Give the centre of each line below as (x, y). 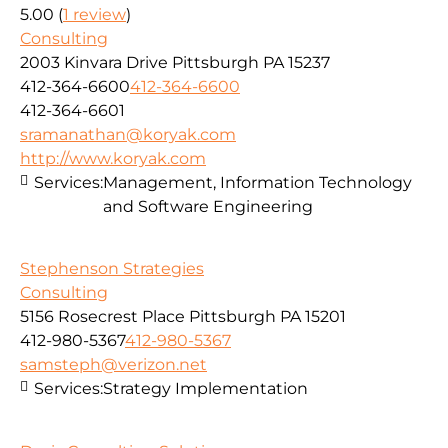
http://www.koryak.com (113, 158)
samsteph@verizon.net (113, 365)
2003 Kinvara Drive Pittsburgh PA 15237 (175, 62)
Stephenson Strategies (112, 269)
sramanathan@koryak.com (128, 134)
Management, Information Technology (257, 182)
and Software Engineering (208, 206)
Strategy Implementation (205, 389)
